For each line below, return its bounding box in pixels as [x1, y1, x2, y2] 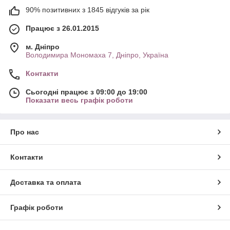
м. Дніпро [26, 42, 60, 51]
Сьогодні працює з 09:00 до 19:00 [26, 87, 147, 96]
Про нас [10, 127, 39, 136]
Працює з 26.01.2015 [26, 24, 99, 32]
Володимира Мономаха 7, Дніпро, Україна [26, 50, 168, 59]
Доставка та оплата [10, 178, 81, 186]
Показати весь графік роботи [26, 95, 133, 104]
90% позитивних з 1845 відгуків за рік [26, 5, 149, 14]
